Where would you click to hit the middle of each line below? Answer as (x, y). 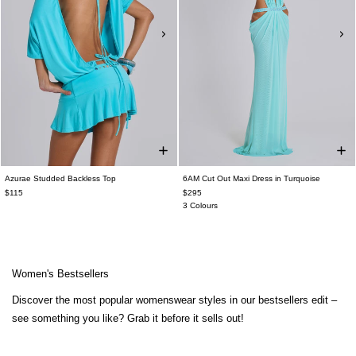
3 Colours (200, 205)
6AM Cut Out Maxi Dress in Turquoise (252, 178)
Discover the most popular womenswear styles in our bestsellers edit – (174, 300)
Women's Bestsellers (60, 274)
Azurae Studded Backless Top (60, 178)
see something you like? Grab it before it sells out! (128, 318)
